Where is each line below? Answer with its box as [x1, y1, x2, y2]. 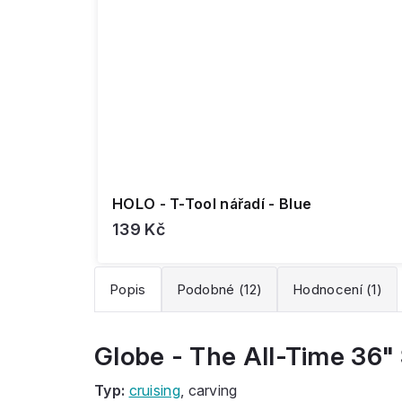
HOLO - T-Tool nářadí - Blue [112, 194, 312, 213]
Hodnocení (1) [293, 280, 383, 298]
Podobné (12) [176, 280, 263, 298]
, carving [179, 380, 238, 399]
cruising [128, 380, 180, 399]
